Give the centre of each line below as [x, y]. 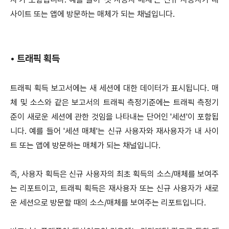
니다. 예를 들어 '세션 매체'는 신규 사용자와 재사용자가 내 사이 [114, 131]
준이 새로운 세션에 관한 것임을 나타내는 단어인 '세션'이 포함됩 [114, 117]
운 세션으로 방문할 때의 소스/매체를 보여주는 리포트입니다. [108, 202]
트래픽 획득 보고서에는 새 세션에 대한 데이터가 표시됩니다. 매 [114, 88]
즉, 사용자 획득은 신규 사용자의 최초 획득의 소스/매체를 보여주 [114, 174]
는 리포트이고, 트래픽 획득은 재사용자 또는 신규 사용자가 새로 [114, 188]
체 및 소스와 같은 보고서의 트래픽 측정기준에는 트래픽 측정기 [114, 102]
